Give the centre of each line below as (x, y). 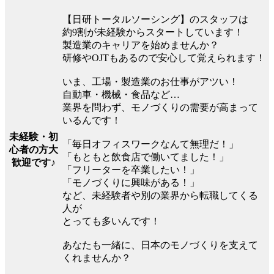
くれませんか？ (97, 257)
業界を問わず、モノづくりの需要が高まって (160, 107)
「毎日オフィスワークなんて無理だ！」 (150, 144)
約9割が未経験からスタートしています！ (153, 32)
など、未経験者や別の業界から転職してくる (160, 195)
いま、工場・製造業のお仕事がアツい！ (150, 81)
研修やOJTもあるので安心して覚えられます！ (164, 57)
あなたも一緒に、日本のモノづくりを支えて (160, 245)
